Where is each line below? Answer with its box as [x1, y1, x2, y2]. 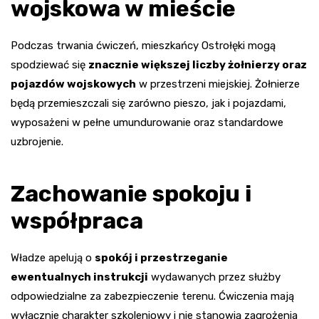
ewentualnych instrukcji [11, 270, 148, 283]
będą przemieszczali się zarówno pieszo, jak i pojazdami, [11, 96, 286, 110]
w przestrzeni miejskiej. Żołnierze [136, 77, 300, 90]
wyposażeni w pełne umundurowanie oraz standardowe [11, 115, 283, 129]
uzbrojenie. [11, 135, 63, 148]
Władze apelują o [11, 251, 95, 264]
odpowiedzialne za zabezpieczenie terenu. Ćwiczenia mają [11, 289, 294, 303]
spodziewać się [11, 58, 88, 71]
